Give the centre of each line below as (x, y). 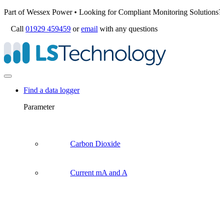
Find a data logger (52, 90)
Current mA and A (99, 173)
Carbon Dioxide (95, 144)
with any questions (128, 29)
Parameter (39, 107)
